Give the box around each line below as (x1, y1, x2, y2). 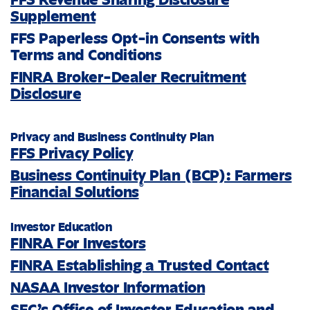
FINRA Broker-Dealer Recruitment (10, 69, 246, 86)
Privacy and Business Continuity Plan (10, 130, 214, 144)
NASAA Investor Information (10, 279, 205, 296)
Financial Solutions (10, 183, 139, 201)
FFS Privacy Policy (10, 145, 133, 162)
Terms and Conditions (10, 46, 161, 64)
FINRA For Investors (10, 235, 146, 252)
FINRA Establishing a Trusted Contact (10, 257, 268, 274)
